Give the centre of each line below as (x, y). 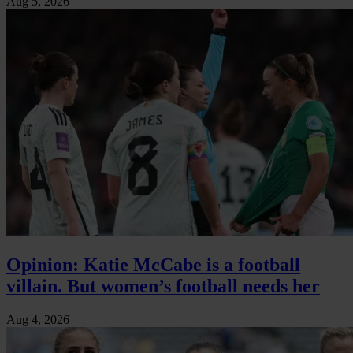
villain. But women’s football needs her (163, 286)
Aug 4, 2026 (38, 319)
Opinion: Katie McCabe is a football (153, 264)
